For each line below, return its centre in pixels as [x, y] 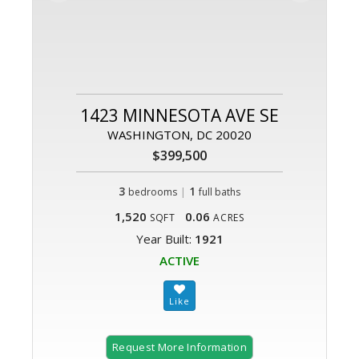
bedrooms [153, 192]
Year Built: [165, 239]
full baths [220, 192]
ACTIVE [179, 261]
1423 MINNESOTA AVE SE [179, 116]
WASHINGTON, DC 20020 [179, 135]
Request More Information [179, 347]
